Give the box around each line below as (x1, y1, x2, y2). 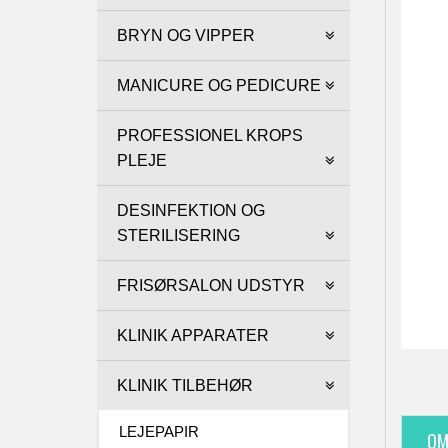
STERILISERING (117, 227, 240, 244)
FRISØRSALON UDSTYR (117, 277, 305, 294)
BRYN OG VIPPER (117, 27, 255, 44)
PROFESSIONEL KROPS (117, 127, 303, 144)
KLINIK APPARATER (117, 327, 269, 344)
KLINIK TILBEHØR (117, 377, 253, 394)
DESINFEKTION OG (117, 202, 265, 219)
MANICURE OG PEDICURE (117, 77, 321, 94)
